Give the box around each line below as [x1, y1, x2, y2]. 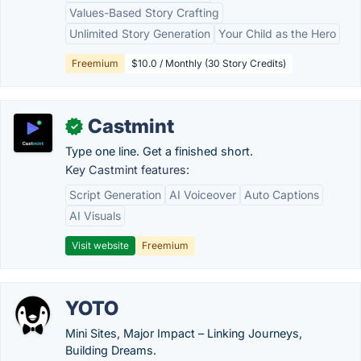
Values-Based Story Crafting [69, 6, 219, 19]
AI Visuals [69, 209, 121, 222]
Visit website [72, 239, 129, 251]
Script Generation [69, 188, 161, 201]
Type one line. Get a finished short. [65, 144, 253, 158]
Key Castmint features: [65, 163, 189, 176]
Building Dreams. [65, 343, 156, 357]
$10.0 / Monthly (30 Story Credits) [131, 57, 286, 69]
